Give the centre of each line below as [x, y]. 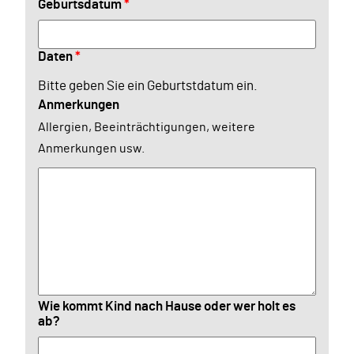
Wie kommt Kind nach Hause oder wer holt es [167, 306]
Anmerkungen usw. [91, 148]
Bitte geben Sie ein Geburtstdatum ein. [148, 85]
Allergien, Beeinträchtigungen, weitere [147, 127]
